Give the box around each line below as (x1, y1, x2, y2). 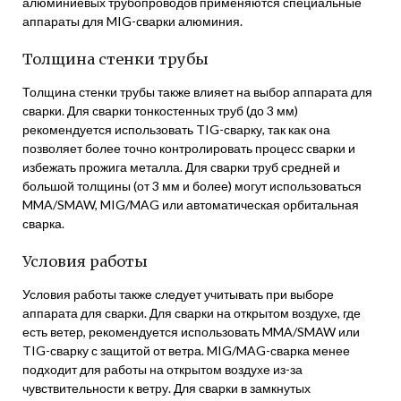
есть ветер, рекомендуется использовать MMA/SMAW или (22, 324, 360, 339)
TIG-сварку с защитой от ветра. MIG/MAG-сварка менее (22, 343, 350, 358)
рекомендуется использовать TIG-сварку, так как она (22, 122, 330, 137)
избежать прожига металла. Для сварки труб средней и (22, 159, 340, 175)
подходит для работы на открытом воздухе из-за (22, 362, 303, 377)
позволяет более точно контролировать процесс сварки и (22, 141, 355, 156)
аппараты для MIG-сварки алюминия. (22, 13, 243, 29)
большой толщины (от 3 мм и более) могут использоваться (22, 178, 362, 193)
